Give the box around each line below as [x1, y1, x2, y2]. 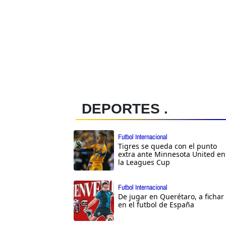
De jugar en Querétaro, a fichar [118, 192, 224, 202]
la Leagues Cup [118, 157, 170, 167]
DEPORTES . [82, 101, 168, 117]
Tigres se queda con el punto [118, 141, 217, 151]
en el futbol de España [118, 200, 194, 210]
